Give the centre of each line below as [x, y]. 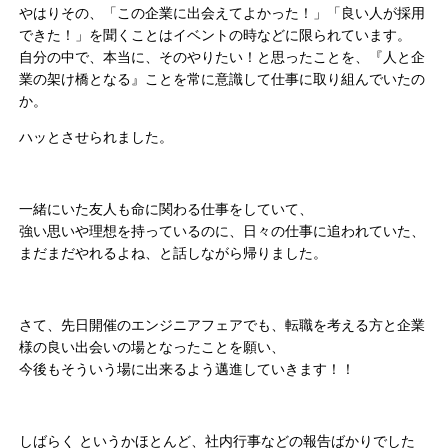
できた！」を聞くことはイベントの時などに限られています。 [215, 35]
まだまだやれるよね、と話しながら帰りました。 [173, 253]
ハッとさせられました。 [96, 137]
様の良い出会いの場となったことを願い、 [152, 347]
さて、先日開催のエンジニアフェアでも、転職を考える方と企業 [222, 325]
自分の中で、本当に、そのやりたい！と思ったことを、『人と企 [222, 57]
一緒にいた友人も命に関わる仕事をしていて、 [166, 209]
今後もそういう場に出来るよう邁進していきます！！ [187, 369]
